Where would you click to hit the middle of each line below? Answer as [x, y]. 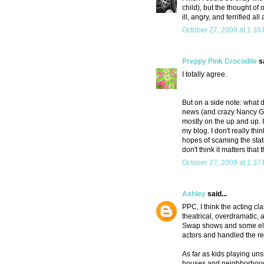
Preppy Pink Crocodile [220, 62]
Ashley [194, 194]
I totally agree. [204, 75]
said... [216, 194]
